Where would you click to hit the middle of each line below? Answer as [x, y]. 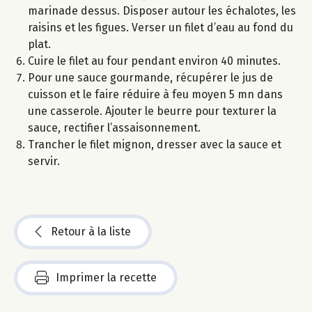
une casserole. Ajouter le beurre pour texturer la [152, 111]
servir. [44, 161]
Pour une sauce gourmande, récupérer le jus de [150, 77]
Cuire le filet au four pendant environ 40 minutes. [154, 61]
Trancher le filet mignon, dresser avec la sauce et [155, 144]
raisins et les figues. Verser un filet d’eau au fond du [161, 27]
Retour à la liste [91, 231]
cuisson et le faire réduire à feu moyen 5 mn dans [155, 94]
